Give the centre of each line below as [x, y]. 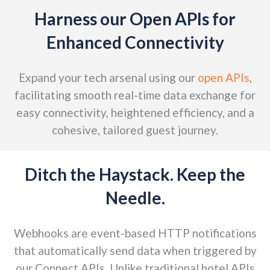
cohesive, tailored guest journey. [135, 130]
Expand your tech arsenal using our [108, 77]
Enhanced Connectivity [135, 42]
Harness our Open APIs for [135, 19]
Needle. [135, 198]
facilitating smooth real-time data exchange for [135, 95]
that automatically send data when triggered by [135, 250]
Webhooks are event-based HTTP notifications [135, 233]
